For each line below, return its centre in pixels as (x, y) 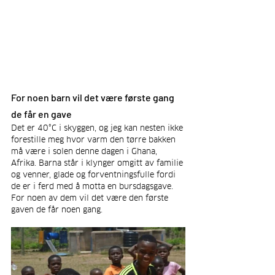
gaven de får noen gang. (57, 209)
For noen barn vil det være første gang (94, 97)
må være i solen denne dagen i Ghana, (85, 151)
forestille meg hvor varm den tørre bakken (95, 139)
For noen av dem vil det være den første (91, 198)
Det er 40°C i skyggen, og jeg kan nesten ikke (98, 128)
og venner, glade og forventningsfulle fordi (95, 174)
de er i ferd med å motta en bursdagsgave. (93, 186)
